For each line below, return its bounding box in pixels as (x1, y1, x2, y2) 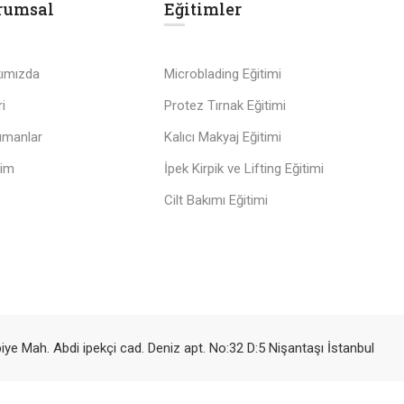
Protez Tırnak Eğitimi (164, 96, 286, 114)
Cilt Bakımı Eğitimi (164, 191, 268, 208)
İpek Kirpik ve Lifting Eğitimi (164, 160, 324, 177)
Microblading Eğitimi (164, 65, 281, 82)
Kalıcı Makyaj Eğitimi (164, 128, 281, 145)
